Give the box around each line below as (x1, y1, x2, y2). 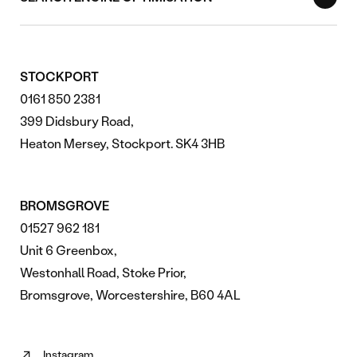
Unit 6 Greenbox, (20, 241, 117, 258)
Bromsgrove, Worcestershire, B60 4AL (20, 285, 241, 303)
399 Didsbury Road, (20, 112, 134, 129)
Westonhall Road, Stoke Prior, (20, 263, 186, 280)
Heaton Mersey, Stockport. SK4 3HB (20, 134, 225, 151)
